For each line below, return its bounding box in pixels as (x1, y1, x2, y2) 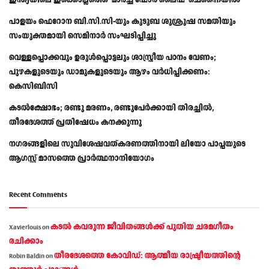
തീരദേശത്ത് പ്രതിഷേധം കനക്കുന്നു (9, 118, 142, 127)
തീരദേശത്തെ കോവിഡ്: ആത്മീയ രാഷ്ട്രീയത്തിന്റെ (54, 252, 241, 260)
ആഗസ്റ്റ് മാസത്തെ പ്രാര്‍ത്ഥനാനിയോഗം (9, 154, 154, 163)
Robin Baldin (9, 253, 44, 260)
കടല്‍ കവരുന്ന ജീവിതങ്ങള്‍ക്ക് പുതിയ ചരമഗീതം (50, 223, 234, 231)
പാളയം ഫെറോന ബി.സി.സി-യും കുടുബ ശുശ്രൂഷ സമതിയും (9, 17, 236, 26)
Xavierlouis (9, 225, 41, 231)
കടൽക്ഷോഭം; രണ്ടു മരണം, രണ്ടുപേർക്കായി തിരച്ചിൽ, (9, 104, 214, 112)
